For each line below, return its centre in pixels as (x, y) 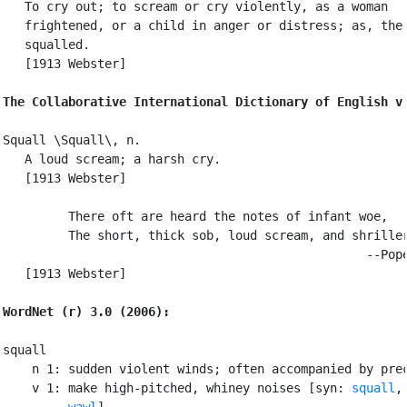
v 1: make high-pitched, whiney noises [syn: (177, 387)
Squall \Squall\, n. (72, 139)
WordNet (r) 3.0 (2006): (86, 311)
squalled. (46, 44)
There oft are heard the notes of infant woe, (195, 216)
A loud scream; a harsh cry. (112, 159)
